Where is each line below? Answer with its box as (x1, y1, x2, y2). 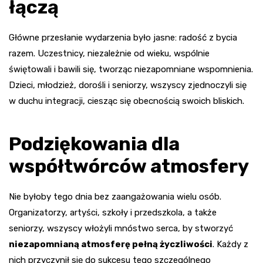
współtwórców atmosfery (9, 155, 249, 178)
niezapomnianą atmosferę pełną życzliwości (9, 239, 213, 250)
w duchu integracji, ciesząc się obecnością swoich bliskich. (9, 96, 244, 107)
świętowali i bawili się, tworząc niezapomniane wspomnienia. (9, 64, 253, 75)
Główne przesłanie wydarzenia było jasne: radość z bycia (9, 32, 237, 43)
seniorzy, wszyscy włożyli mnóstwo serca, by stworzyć (9, 223, 233, 234)
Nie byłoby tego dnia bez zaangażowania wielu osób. (9, 191, 221, 203)
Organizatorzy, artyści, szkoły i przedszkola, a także (9, 207, 217, 218)
